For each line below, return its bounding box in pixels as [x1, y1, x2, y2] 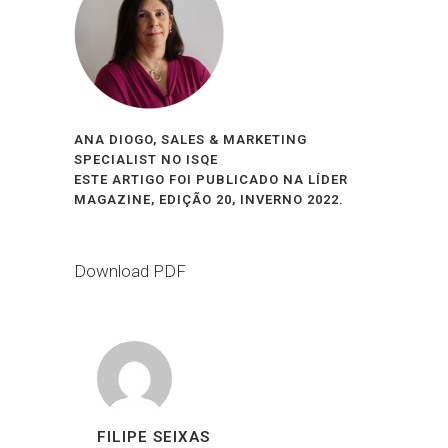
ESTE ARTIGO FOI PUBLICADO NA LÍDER [74, 172, 348, 187]
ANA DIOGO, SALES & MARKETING [74, 132, 307, 147]
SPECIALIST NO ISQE [74, 152, 218, 167]
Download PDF [74, 261, 186, 281]
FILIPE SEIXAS [97, 428, 210, 446]
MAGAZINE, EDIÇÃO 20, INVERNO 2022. [74, 192, 344, 207]
